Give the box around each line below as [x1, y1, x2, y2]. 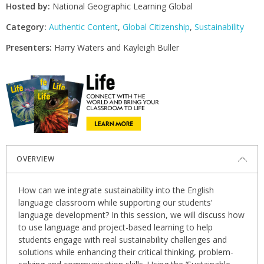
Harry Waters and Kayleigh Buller [52, 42, 179, 54]
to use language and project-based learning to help [18, 222, 213, 233]
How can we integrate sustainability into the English [18, 184, 214, 196]
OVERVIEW [16, 153, 55, 164]
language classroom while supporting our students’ [18, 197, 212, 209]
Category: [6, 21, 49, 33]
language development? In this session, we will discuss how [18, 209, 245, 221]
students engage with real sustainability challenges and [18, 234, 227, 246]
